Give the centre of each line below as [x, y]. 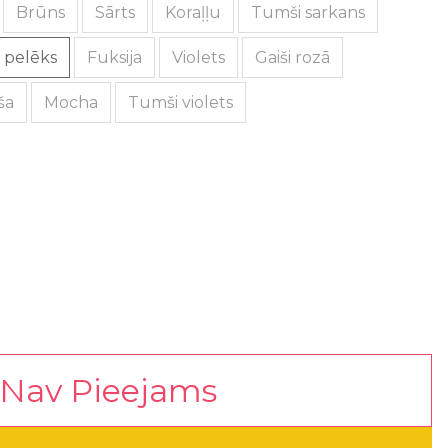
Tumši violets [180, 102]
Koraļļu [193, 12]
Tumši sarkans [308, 12]
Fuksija [114, 57]
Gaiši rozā [292, 57]
